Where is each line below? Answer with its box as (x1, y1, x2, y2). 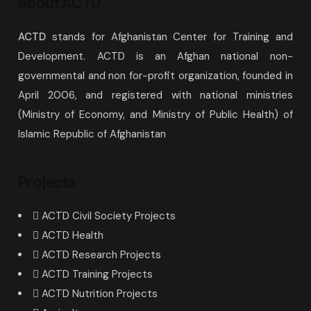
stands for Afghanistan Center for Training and (46, 30, 293, 44)
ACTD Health (42, 228, 104, 243)
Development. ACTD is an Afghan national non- (18, 49, 293, 63)
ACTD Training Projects (42, 267, 153, 282)
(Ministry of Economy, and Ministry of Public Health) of (18, 108, 293, 121)
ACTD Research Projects (42, 248, 162, 262)
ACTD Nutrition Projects (42, 287, 158, 301)
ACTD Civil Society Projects (42, 209, 176, 224)
